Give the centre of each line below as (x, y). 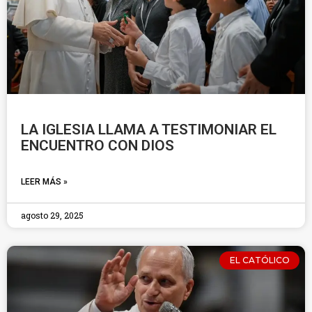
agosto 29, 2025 (52, 215)
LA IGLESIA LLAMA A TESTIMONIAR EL (149, 130)
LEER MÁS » (44, 182)
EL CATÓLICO (259, 260)
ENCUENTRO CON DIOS (97, 146)
